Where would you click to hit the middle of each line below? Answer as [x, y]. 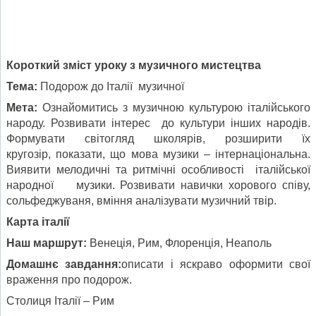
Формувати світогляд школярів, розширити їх [158, 138]
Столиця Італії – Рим [60, 300]
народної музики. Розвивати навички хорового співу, [158, 185]
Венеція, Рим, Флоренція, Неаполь [181, 243]
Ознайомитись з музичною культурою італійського [176, 107]
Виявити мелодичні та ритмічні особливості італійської [158, 169]
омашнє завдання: [68, 264]
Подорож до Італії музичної [112, 86]
